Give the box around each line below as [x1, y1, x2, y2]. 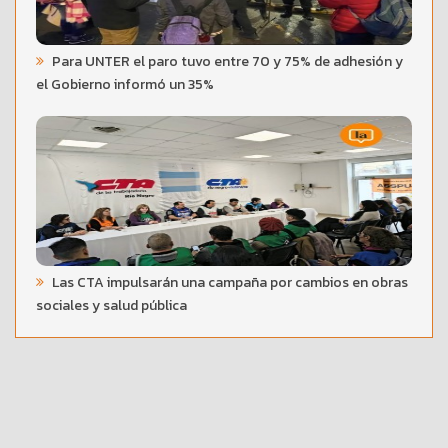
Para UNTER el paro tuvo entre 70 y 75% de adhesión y [49, 50, 403, 72]
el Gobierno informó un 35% [36, 73, 214, 95]
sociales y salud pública [36, 294, 187, 316]
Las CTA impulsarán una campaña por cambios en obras [49, 271, 408, 293]
